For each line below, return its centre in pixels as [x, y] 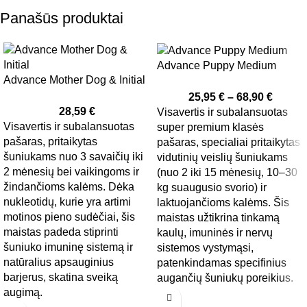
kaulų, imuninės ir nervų [215, 233]
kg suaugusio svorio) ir [212, 188]
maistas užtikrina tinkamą [218, 218]
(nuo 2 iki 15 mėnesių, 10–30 [227, 173]
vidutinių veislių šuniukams [222, 158]
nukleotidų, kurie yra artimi [67, 202]
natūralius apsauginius [59, 262]
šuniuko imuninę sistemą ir [68, 247]
